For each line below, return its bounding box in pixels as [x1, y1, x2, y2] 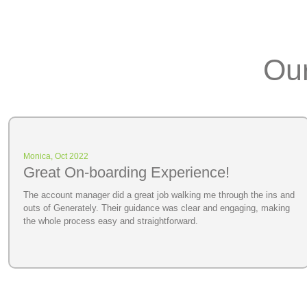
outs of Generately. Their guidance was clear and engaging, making [23, 202, 290, 213]
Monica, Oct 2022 [23, 151, 88, 161]
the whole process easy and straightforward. [23, 215, 198, 226]
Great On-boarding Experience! [23, 163, 230, 181]
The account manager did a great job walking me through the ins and [23, 189, 295, 200]
